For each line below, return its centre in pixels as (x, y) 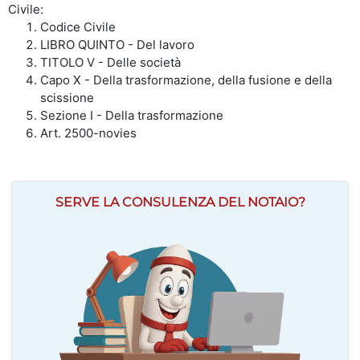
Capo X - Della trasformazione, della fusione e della (186, 80)
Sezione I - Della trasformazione (132, 115)
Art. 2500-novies (88, 133)
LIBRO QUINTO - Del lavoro (117, 44)
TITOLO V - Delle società (110, 62)
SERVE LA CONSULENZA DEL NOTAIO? (180, 202)
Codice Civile (78, 27)
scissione (67, 97)
